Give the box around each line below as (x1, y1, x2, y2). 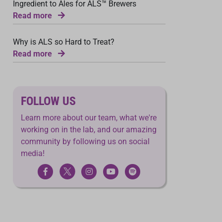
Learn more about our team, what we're (21, 113, 157, 122)
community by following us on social (21, 137, 150, 146)
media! (21, 149, 45, 158)
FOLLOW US (21, 94, 76, 108)
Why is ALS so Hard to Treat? (13, 37, 114, 47)
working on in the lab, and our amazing (21, 125, 157, 134)
